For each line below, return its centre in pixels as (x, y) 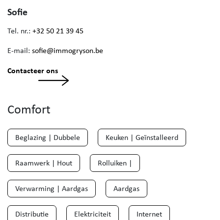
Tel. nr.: (20, 31)
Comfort (29, 109)
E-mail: (20, 51)
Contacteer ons (33, 70)
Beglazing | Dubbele (48, 137)
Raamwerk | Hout (44, 163)
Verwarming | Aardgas (52, 189)
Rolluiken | (115, 163)
